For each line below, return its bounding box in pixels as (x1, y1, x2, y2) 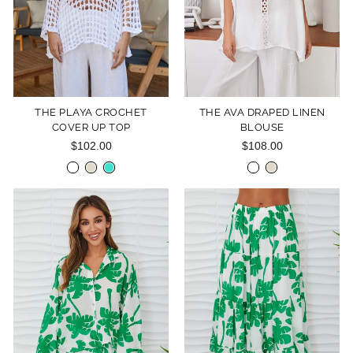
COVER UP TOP (51, 121, 131, 133)
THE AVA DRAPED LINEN (199, 106, 325, 118)
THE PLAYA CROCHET (35, 106, 147, 118)
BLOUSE (240, 121, 284, 133)
